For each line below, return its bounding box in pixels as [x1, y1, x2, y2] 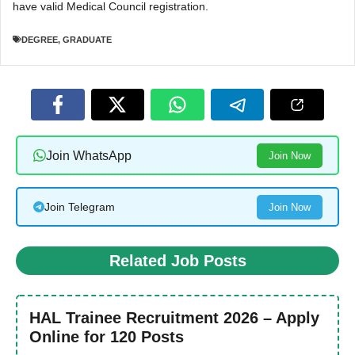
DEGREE [21, 34, 58, 44]
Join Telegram [44, 200, 115, 213]
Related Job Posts [109, 252, 246, 269]
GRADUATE [63, 34, 112, 44]
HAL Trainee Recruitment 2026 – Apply [29, 309, 319, 326]
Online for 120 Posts [29, 328, 184, 345]
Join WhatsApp [45, 148, 132, 162]
